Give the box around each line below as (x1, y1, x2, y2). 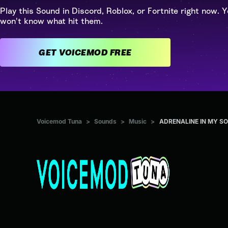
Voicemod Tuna (37, 118, 82, 126)
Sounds (94, 118, 117, 126)
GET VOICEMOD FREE (109, 47, 132, 58)
